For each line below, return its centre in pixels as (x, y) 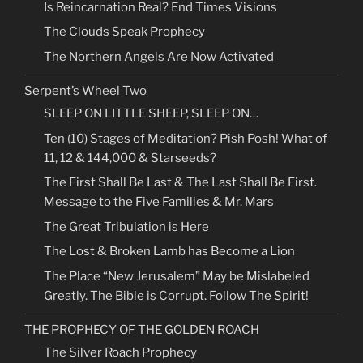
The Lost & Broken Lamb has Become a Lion (169, 252)
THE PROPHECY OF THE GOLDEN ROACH (142, 330)
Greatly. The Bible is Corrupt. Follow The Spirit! (176, 295)
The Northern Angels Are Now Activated (159, 56)
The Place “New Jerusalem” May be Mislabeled (177, 276)
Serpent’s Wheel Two (85, 91)
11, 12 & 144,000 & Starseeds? (130, 158)
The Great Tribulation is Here (126, 226)
